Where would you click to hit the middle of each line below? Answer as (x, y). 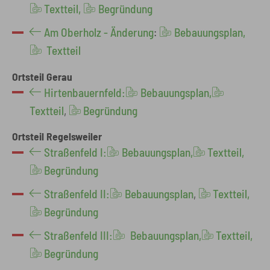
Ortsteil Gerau (42, 76)
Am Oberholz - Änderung (99, 33)
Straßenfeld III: (79, 235)
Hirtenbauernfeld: (85, 92)
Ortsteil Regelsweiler (57, 137)
